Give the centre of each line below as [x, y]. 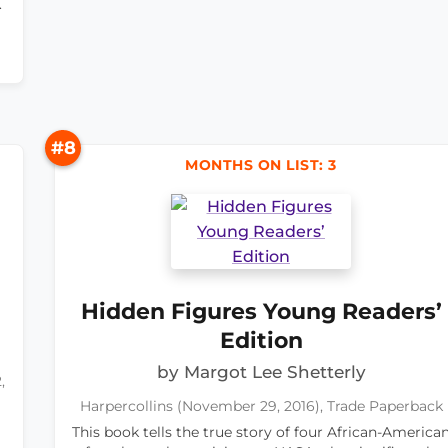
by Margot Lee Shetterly [261, 372]
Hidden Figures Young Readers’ [261, 311]
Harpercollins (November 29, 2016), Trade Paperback [261, 406]
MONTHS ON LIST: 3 [261, 165]
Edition [261, 340]
